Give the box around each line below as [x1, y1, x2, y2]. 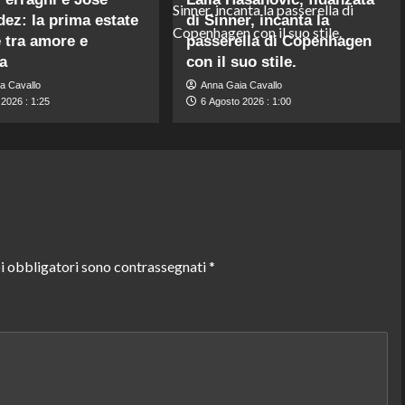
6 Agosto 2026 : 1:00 [201, 95, 292, 107]
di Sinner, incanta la [186, 11, 330, 29]
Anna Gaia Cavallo [201, 79, 283, 90]
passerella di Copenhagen [186, 32, 372, 50]
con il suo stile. [186, 52, 297, 71]
